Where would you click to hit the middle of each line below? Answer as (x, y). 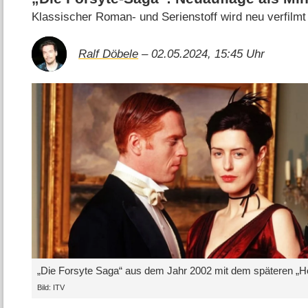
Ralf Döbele (109, 54)
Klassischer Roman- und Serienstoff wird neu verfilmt (169, 16)
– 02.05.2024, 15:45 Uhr (202, 54)
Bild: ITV (51, 287)
